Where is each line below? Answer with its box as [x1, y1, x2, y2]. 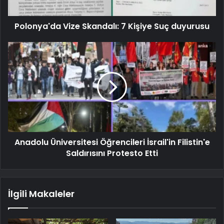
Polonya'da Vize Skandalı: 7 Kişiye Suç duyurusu [14, 20, 209, 32]
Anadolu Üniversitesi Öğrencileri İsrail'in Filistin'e [14, 136, 210, 148]
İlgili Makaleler [8, 187, 74, 200]
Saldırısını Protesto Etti [66, 147, 158, 159]
